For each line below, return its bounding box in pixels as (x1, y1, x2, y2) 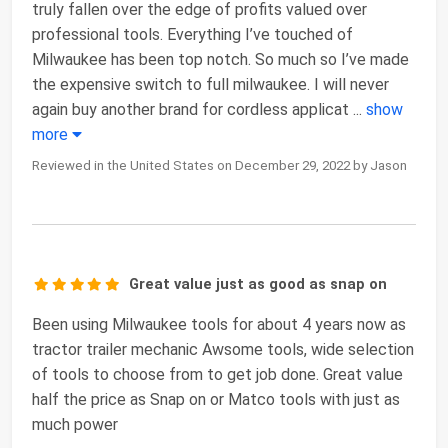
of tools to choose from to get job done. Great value (32, 365, 403, 385)
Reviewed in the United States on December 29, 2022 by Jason (32, 158, 407, 174)
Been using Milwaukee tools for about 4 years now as (32, 315, 406, 335)
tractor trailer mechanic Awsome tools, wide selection (32, 340, 414, 360)
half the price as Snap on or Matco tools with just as (32, 390, 400, 410)
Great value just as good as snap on (129, 275, 388, 294)
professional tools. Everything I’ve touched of (32, 25, 353, 45)
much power (32, 415, 118, 435)
